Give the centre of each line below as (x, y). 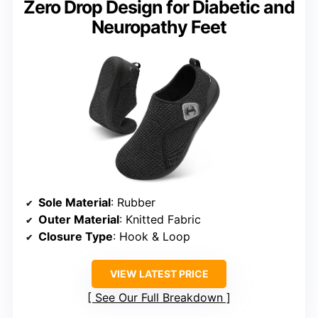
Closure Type (76, 236)
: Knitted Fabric (160, 219)
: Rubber (133, 202)
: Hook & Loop (152, 236)
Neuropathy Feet (159, 27)
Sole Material (75, 202)
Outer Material (79, 219)
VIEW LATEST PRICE (159, 273)
